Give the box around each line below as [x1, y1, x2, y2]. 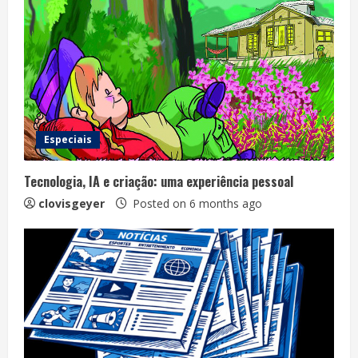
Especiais [44, 132, 92, 146]
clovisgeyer [38, 195, 105, 211]
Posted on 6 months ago [129, 195, 262, 211]
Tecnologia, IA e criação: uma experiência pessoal [24, 171, 293, 191]
